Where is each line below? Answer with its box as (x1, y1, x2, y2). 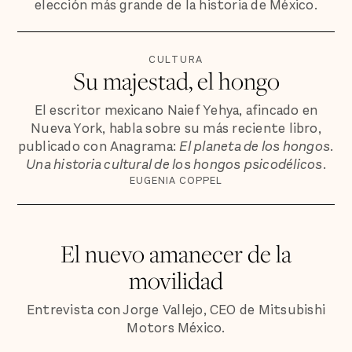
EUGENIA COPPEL (129, 173, 223, 187)
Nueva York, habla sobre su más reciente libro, (31, 119, 321, 137)
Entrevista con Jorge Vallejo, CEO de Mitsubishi (26, 301, 326, 320)
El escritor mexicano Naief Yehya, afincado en (34, 101, 318, 119)
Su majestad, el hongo (72, 64, 280, 97)
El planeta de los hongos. (179, 137, 335, 156)
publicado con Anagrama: (17, 137, 180, 156)
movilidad (129, 264, 223, 297)
